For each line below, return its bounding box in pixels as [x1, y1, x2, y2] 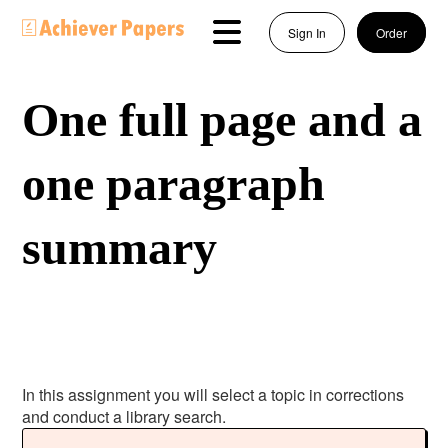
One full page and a [22, 93, 423, 146]
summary [22, 221, 218, 274]
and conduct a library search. [22, 405, 231, 428]
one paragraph [22, 157, 326, 210]
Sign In [287, 24, 326, 41]
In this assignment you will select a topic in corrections [22, 383, 405, 406]
